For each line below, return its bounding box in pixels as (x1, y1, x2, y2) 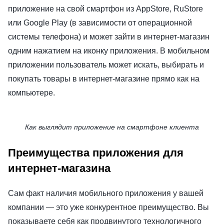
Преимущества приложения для (8, 146, 183, 159)
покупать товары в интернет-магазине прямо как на (8, 74, 199, 83)
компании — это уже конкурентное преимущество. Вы (8, 203, 209, 212)
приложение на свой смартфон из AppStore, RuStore (8, 4, 203, 13)
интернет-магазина (8, 162, 113, 175)
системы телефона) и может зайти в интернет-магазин (8, 32, 209, 41)
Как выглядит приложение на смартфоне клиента (25, 122, 199, 131)
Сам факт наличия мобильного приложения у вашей (8, 189, 203, 198)
